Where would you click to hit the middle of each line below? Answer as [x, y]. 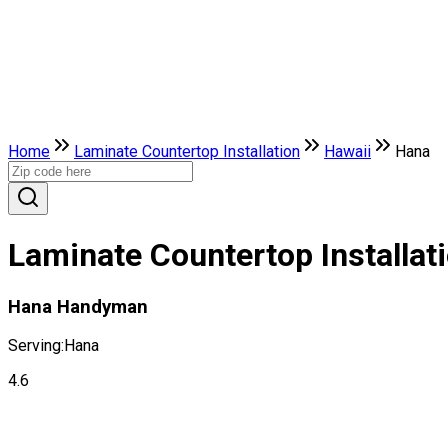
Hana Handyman [78, 306]
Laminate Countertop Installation [187, 151]
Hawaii [347, 151]
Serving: [36, 346]
